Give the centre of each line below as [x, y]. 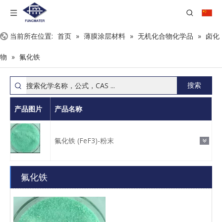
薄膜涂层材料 [105, 36]
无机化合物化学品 [166, 36]
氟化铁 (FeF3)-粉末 [84, 140]
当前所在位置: [31, 36]
